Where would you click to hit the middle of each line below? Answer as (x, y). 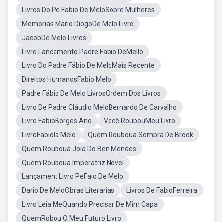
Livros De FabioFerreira (162, 190)
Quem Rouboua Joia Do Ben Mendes (79, 149)
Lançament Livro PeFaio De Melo (73, 176)
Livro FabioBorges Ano (57, 121)
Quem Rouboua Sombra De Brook (140, 135)
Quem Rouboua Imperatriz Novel (73, 163)
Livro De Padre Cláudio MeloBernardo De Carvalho (99, 107)
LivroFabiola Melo (49, 135)
